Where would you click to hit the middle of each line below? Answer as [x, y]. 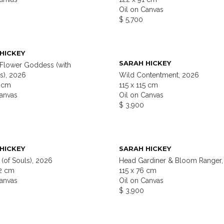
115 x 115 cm [138, 85]
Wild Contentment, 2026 [159, 75]
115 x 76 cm [138, 171]
